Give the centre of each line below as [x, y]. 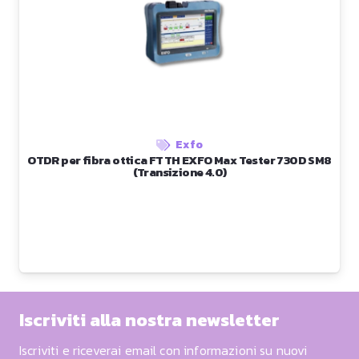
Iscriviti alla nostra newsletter [149, 319]
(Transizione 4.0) [179, 171]
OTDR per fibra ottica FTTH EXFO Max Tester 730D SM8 [179, 159]
